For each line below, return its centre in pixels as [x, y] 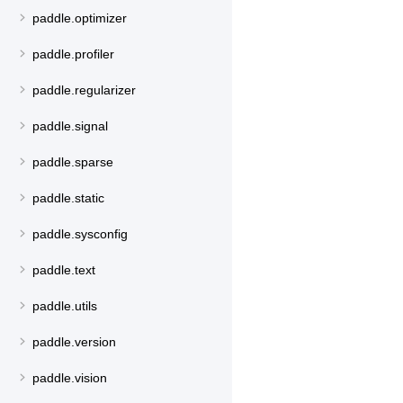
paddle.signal [70, 125]
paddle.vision [70, 377]
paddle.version [74, 341]
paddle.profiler [73, 54]
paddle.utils [65, 305]
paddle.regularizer [84, 90]
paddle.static [68, 197]
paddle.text [64, 269]
